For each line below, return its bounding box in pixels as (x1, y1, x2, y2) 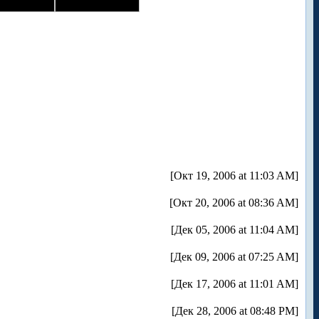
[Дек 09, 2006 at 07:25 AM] (170, 251, 298, 263)
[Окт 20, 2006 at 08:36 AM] (169, 197, 298, 209)
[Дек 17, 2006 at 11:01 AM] (171, 278, 298, 291)
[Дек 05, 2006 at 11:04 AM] (171, 224, 298, 236)
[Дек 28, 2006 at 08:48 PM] (172, 305, 298, 318)
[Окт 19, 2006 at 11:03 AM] (170, 169, 298, 182)
